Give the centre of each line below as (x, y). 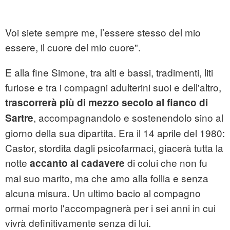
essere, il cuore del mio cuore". (73, 47)
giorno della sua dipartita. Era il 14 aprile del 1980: (115, 133)
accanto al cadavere (77, 163)
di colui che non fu (166, 163)
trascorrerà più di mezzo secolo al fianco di (107, 103)
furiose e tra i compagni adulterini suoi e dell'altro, (113, 87)
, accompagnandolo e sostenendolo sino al (128, 118)
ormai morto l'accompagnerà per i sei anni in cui (110, 208)
